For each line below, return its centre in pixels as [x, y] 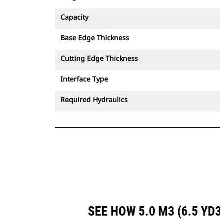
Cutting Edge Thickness [99, 58]
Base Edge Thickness [95, 38]
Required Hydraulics [94, 99]
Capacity [74, 17]
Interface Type [84, 79]
